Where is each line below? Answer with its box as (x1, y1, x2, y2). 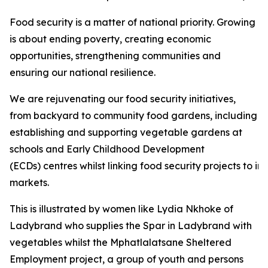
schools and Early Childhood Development (10, 143, 205, 155)
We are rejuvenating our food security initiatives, (10, 93, 236, 105)
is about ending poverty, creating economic (10, 33, 211, 45)
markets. (10, 176, 49, 188)
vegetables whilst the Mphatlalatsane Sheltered (10, 236, 232, 248)
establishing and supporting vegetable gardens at (10, 126, 242, 138)
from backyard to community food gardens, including (10, 109, 257, 121)
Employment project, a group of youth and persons (10, 253, 243, 265)
